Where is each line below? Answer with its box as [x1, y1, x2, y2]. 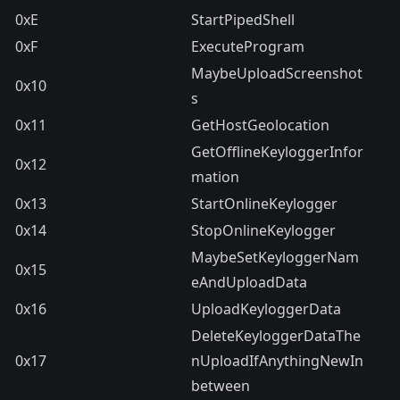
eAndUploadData [191, 272, 307, 293]
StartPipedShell [191, 10, 295, 30]
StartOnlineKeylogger [191, 194, 337, 214]
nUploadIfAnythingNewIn [191, 351, 363, 371]
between [191, 376, 250, 396]
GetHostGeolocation [191, 115, 329, 136]
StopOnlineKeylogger [191, 221, 336, 241]
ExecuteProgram [191, 37, 304, 57]
